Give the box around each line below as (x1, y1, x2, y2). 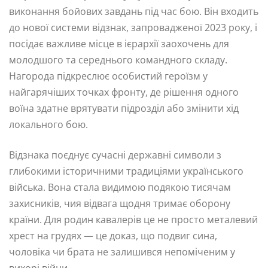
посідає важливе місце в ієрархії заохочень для (9, 37, 229, 51)
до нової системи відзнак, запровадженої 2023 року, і (9, 21, 257, 35)
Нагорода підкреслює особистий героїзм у (9, 69, 208, 83)
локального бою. (9, 118, 88, 132)
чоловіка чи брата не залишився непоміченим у (9, 245, 235, 259)
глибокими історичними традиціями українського (9, 165, 243, 178)
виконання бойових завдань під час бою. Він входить (9, 5, 258, 19)
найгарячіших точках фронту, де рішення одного (9, 86, 239, 99)
